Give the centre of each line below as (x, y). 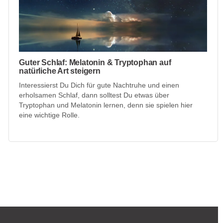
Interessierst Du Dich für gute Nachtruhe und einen (99, 85)
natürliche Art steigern (60, 71)
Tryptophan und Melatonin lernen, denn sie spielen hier (106, 105)
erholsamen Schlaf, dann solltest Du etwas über (94, 95)
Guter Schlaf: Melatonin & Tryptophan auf (95, 63)
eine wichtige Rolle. (50, 115)
